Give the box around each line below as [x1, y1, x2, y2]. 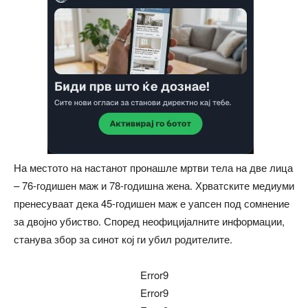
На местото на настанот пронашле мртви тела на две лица [14, 159, 293, 175]
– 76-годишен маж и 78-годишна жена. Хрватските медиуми [14, 177, 294, 192]
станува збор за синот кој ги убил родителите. [14, 231, 232, 246]
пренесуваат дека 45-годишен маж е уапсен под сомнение [14, 195, 289, 210]
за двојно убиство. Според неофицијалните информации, [14, 213, 285, 228]
